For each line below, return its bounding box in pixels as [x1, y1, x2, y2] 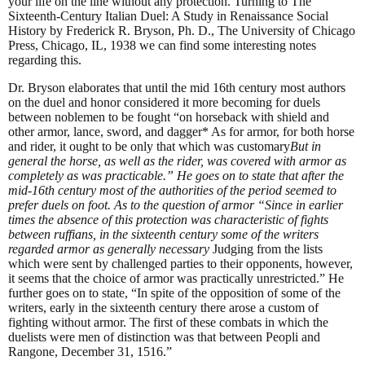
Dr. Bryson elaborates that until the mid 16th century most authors [8, 81, 345, 95]
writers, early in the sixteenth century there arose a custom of [8, 301, 319, 315]
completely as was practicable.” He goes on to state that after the [8, 169, 344, 183]
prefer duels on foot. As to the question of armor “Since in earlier [8, 198, 343, 213]
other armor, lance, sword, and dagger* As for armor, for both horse [8, 125, 354, 139]
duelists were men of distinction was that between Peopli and [8, 330, 320, 345]
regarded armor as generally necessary [8, 242, 209, 257]
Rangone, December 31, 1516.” [8, 345, 172, 359]
